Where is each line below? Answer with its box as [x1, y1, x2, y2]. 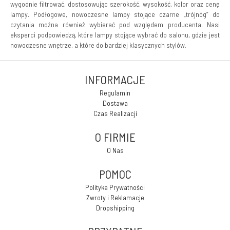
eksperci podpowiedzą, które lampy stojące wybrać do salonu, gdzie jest [10, 30, 220, 39]
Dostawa [102, 99, 128, 107]
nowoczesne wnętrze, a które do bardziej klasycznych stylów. [10, 41, 186, 49]
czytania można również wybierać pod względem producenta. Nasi [10, 20, 220, 29]
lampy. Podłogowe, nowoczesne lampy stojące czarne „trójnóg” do [10, 10, 220, 18]
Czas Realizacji [93, 109, 137, 118]
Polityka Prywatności [85, 183, 145, 191]
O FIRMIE [94, 130, 136, 144]
